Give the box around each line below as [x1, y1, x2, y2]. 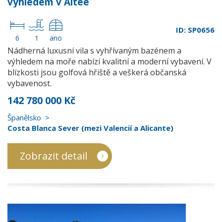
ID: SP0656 [176, 25, 215, 35]
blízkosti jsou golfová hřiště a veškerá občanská [7, 67, 186, 78]
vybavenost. [7, 78, 52, 89]
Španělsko [7, 112, 41, 122]
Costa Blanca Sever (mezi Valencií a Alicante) [7, 123, 173, 133]
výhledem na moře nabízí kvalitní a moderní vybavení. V [7, 56, 212, 67]
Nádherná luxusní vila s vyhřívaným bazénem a [7, 45, 181, 56]
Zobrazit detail [20, 149, 87, 163]
